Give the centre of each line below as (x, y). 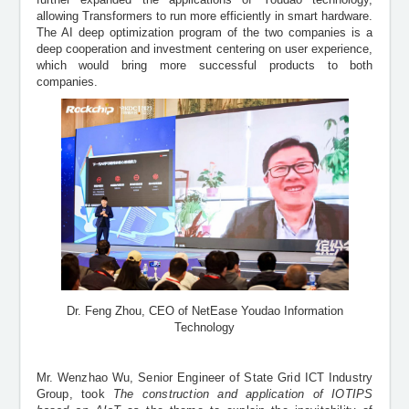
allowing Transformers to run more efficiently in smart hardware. (204, 16)
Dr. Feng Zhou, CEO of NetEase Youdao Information (204, 311)
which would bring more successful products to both (204, 65)
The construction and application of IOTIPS (243, 394)
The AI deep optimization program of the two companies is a (204, 32)
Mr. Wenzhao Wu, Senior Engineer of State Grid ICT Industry (204, 378)
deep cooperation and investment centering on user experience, (204, 49)
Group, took (74, 394)
